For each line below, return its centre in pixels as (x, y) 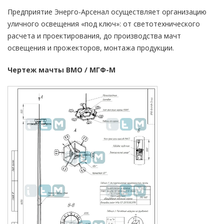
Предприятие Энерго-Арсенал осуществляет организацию (107, 12)
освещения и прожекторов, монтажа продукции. (91, 48)
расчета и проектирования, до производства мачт (94, 36)
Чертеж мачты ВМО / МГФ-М (61, 70)
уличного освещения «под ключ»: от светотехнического (104, 24)
